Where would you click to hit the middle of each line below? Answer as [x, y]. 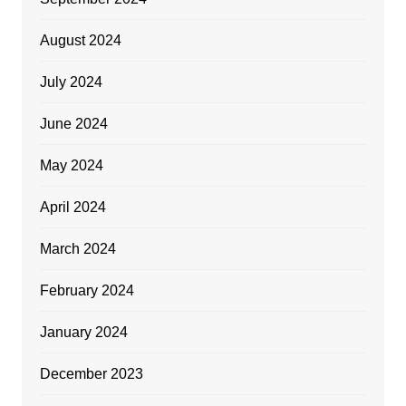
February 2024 [87, 290]
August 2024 [80, 40]
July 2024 [71, 82]
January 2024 [83, 332]
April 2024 [72, 207]
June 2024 [73, 123]
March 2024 [77, 248]
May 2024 [71, 165]
